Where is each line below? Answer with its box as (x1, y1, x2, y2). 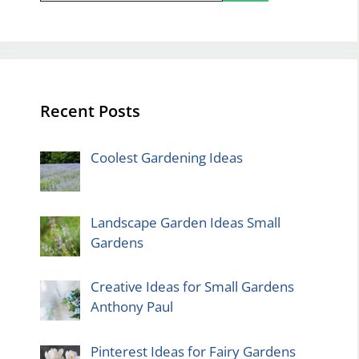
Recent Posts (40, 99, 140, 122)
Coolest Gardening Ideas (90, 147, 243, 167)
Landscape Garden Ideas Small (90, 212, 280, 232)
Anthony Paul (90, 297, 173, 317)
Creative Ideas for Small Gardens (90, 277, 294, 296)
